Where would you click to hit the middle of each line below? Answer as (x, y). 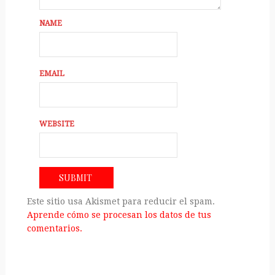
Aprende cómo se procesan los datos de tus (119, 215)
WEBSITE (56, 124)
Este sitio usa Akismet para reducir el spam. (121, 201)
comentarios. (54, 228)
